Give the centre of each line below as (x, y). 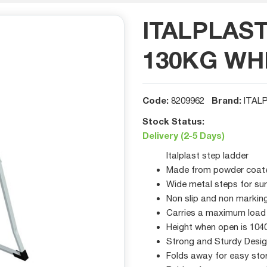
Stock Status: (173, 121)
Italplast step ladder (207, 155)
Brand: (228, 100)
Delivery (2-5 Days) (184, 135)
